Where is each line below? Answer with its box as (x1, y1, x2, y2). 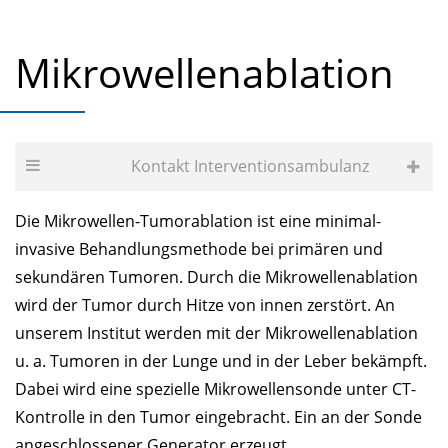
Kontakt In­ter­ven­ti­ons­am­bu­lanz (131, 154, 370, 177)
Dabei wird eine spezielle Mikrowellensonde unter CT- (15, 377, 416, 400)
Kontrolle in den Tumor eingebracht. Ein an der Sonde (15, 405, 422, 428)
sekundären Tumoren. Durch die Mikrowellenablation (15, 265, 418, 288)
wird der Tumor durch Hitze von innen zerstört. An (15, 293, 395, 316)
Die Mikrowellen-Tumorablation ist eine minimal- (15, 209, 381, 232)
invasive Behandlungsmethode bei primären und (15, 237, 383, 260)
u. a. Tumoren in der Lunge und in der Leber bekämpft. (15, 349, 427, 372)
